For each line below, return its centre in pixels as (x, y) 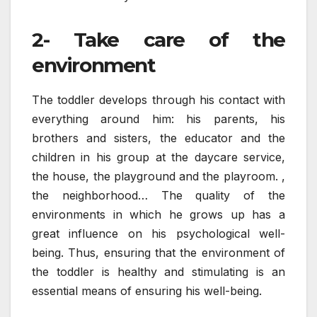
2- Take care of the (158, 40)
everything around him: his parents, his (158, 119)
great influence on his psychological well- (158, 233)
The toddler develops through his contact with (158, 99)
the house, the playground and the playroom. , (158, 176)
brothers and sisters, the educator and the (158, 138)
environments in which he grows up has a (158, 214)
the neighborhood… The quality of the (158, 195)
